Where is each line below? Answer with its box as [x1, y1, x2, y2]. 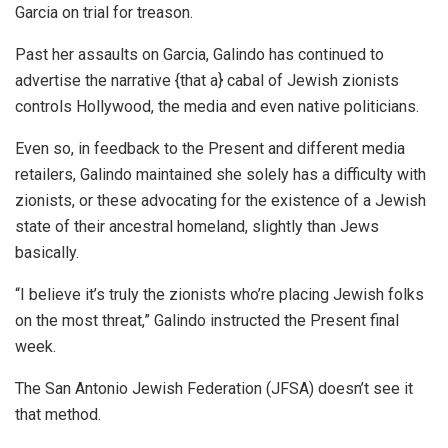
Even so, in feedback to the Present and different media [15, 138, 405, 158]
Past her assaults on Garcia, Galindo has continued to [15, 44, 384, 64]
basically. [15, 242, 79, 262]
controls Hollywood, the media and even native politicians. [15, 96, 419, 116]
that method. [15, 404, 101, 424]
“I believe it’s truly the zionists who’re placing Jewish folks [15, 284, 424, 304]
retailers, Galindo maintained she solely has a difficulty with [15, 164, 426, 184]
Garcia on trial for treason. [15, 2, 193, 22]
